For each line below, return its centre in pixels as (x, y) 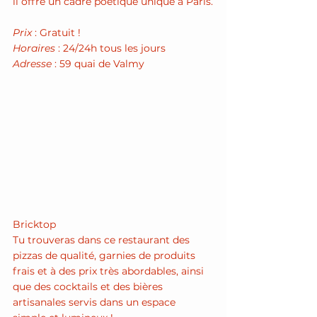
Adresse (32, 64)
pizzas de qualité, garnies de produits (105, 256)
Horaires (34, 48)
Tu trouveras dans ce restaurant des (103, 240)
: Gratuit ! (56, 33)
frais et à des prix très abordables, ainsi (110, 271)
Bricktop (36, 225)
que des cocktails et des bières (89, 287)
